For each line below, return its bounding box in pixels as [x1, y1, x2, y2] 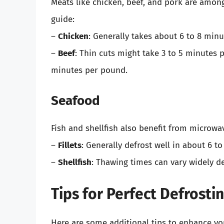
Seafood [51, 92, 100, 108]
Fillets [58, 139, 81, 150]
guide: [51, 14, 74, 25]
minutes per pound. [51, 65, 127, 76]
